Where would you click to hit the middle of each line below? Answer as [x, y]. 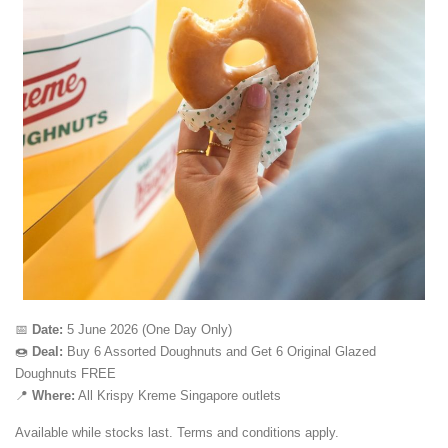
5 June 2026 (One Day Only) [147, 330]
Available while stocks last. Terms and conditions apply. [177, 433]
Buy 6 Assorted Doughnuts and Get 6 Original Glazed [219, 352]
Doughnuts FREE [65, 374]
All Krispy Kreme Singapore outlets [178, 396]
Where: [53, 396]
